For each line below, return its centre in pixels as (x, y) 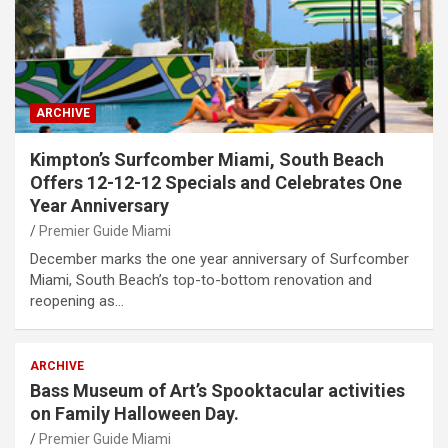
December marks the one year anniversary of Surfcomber (219, 258)
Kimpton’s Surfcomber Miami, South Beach (207, 159)
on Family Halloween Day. (134, 413)
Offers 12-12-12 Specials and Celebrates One (216, 182)
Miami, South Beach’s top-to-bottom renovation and (201, 279)
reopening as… (77, 300)
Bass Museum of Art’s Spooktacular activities (217, 390)
